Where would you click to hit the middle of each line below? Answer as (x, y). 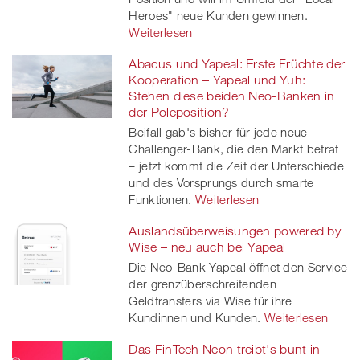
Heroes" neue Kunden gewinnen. (219, 15)
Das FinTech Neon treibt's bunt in (225, 348)
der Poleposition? (179, 111)
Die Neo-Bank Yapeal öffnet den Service (238, 266)
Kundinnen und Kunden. (195, 317)
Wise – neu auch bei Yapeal (207, 246)
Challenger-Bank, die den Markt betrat (234, 148)
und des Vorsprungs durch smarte (221, 182)
